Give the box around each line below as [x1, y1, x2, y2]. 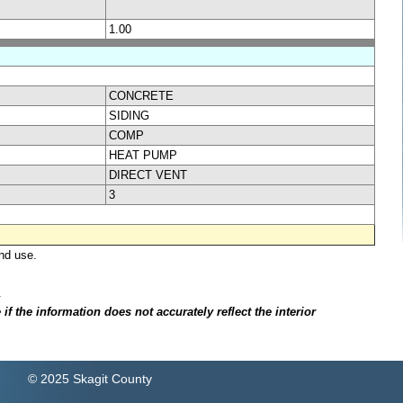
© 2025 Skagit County [27, 372, 152, 387]
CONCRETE [109, 88, 174, 103]
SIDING [109, 108, 149, 122]
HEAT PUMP [109, 148, 177, 162]
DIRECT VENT [109, 167, 187, 182]
